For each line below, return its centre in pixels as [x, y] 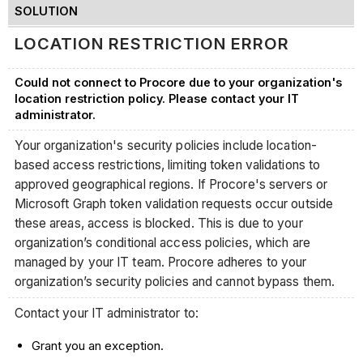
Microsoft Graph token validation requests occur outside [174, 203]
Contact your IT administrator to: [106, 314]
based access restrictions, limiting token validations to [167, 164]
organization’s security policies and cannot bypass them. [175, 281]
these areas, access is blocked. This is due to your [158, 223]
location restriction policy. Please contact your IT [156, 99]
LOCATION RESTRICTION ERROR [152, 44]
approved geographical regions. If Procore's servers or [171, 184]
